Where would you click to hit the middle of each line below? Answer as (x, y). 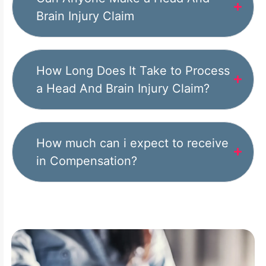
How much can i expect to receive (132, 143)
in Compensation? (87, 161)
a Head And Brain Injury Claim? (123, 88)
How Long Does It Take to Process (133, 70)
